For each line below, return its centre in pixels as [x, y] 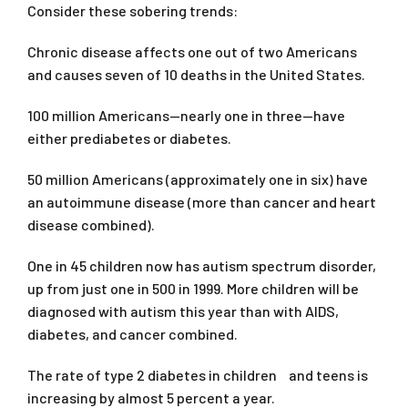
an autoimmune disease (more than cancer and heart [202, 201]
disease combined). [91, 224]
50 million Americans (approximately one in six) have [198, 178]
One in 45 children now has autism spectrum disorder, [202, 265]
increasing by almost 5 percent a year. [151, 397]
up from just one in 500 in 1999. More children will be [193, 288]
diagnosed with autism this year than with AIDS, [183, 311]
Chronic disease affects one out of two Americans [192, 51]
